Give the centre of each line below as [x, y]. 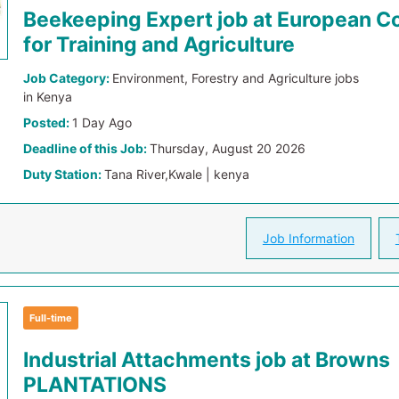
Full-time [51, 318]
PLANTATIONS [95, 385]
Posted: [48, 122]
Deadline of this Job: [87, 148]
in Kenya [48, 97]
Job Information [308, 238]
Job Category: [68, 78]
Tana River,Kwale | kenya [177, 174]
